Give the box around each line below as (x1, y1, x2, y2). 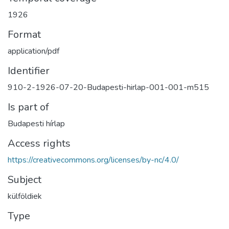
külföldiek (8, 191, 42, 202)
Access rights (8, 136, 71, 151)
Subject (8, 173, 41, 187)
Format (8, 28, 41, 42)
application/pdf (8, 45, 59, 57)
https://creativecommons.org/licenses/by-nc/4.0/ (8, 154, 179, 166)
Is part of (8, 100, 49, 114)
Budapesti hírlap (8, 118, 65, 130)
